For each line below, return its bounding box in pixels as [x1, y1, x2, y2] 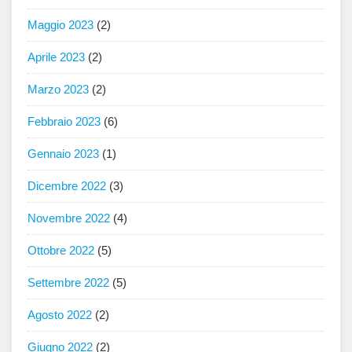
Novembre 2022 [27, 211, 110, 225]
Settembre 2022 [27, 276, 109, 290]
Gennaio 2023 [27, 147, 99, 161]
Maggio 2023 [27, 18, 93, 32]
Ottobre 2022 [27, 244, 94, 258]
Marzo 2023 [27, 82, 89, 97]
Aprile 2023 [27, 50, 85, 64]
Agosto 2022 [27, 308, 92, 322]
